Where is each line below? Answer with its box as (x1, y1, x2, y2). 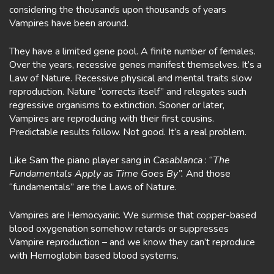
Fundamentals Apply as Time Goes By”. (9, 167, 186, 180)
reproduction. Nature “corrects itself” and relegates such (9, 85, 246, 98)
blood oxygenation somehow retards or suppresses (9, 222, 229, 235)
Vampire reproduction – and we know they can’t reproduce (9, 235, 255, 249)
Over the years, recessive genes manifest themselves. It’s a (9, 58, 262, 72)
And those (186, 167, 231, 180)
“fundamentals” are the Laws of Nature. (9, 180, 177, 194)
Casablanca (153, 154, 205, 167)
